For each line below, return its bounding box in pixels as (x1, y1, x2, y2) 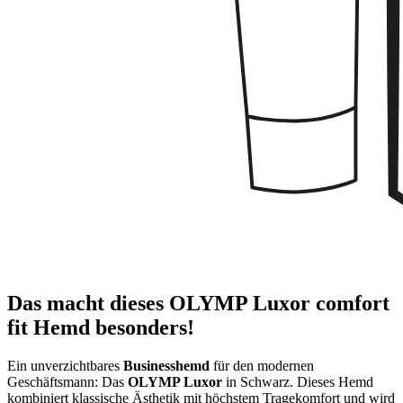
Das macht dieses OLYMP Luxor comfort (7, 291, 390, 316)
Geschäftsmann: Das (7, 373, 128, 390)
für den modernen (210, 357, 314, 373)
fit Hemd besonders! (7, 316, 194, 340)
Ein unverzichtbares (7, 357, 123, 373)
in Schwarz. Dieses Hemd (222, 373, 373, 390)
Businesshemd (123, 357, 210, 373)
